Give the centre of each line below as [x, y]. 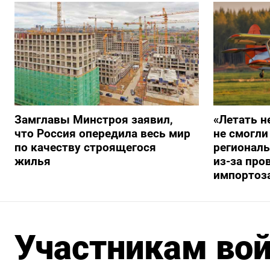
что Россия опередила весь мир [102, 133]
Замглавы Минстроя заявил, [94, 119]
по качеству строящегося [85, 147]
